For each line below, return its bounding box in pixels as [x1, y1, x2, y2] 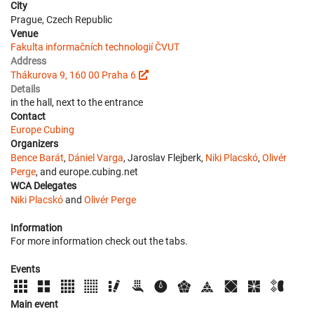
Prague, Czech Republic [11, 13, 112, 25]
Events [11, 263, 40, 275]
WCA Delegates [11, 179, 76, 191]
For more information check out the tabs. [11, 235, 188, 247]
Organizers [11, 137, 58, 149]
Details [11, 83, 40, 95]
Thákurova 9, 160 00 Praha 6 [11, 69, 136, 81]
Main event [11, 298, 58, 310]
